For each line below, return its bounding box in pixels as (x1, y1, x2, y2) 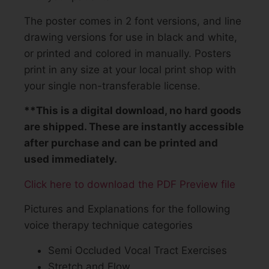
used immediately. (24, 153, 117, 166)
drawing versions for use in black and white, (24, 31, 237, 44)
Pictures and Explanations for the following (24, 203, 230, 216)
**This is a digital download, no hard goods (24, 104, 241, 117)
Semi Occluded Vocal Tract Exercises (48, 244, 227, 256)
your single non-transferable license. (24, 80, 201, 92)
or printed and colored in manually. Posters (24, 47, 231, 60)
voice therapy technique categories (24, 219, 193, 232)
